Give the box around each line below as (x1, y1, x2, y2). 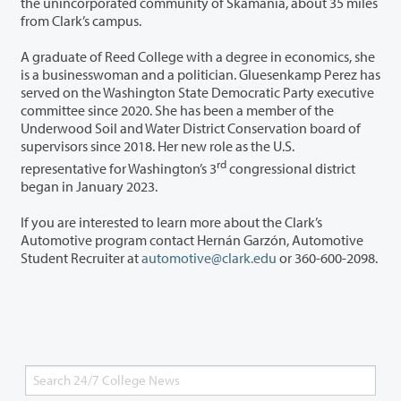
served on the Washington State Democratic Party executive (21, 82, 317, 101)
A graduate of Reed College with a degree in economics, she (21, 47, 375, 65)
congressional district (226, 158, 355, 177)
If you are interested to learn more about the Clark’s (21, 212, 322, 231)
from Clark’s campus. (21, 11, 147, 30)
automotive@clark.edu (141, 248, 277, 267)
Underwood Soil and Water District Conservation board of (21, 118, 183, 137)
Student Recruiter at (21, 248, 141, 267)
